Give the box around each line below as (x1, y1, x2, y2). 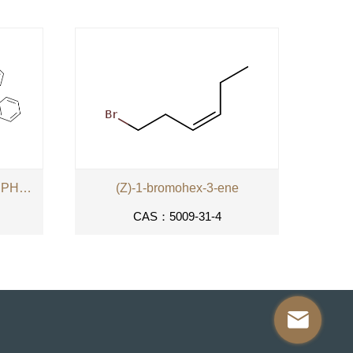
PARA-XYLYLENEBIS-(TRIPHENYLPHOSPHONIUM (19, 181, 32, 195)
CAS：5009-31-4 (132, 210, 221, 224)
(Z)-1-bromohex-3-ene (115, 181, 239, 195)
